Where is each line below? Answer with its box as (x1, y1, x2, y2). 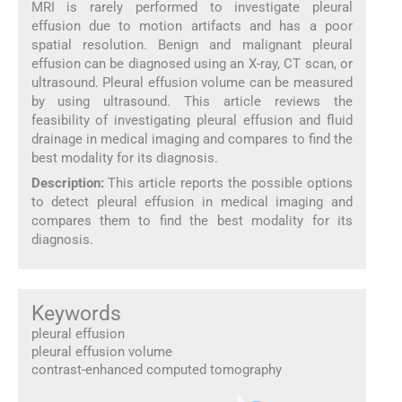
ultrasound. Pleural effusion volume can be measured (31, 74, 354, 92)
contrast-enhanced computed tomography (31, 361, 282, 378)
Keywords (31, 300, 121, 326)
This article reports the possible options (103, 175, 354, 192)
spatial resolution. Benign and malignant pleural (31, 37, 354, 54)
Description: (31, 175, 104, 192)
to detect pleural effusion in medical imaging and (31, 194, 354, 211)
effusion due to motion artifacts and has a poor (31, 18, 354, 35)
